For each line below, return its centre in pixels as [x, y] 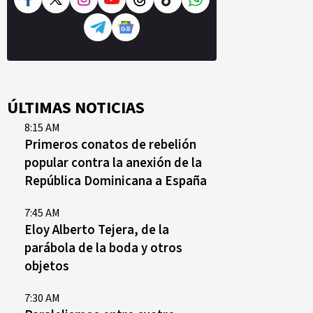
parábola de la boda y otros [103, 248]
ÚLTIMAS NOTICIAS [76, 108]
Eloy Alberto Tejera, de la [97, 230]
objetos [47, 266]
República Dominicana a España [116, 181]
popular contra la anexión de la [113, 163]
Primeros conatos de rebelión [110, 145]
